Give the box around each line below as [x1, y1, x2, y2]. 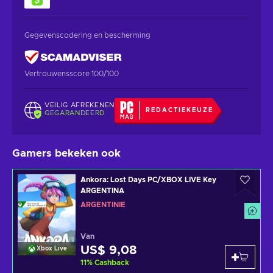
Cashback [94, 258, 129, 266]
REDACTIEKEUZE [145, 107, 213, 113]
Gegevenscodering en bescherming [24, 31, 151, 39]
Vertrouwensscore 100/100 [24, 69, 119, 77]
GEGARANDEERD [44, 110, 105, 117]
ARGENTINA [80, 186, 124, 194]
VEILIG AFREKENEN [44, 102, 115, 109]
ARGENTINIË [80, 200, 126, 208]
